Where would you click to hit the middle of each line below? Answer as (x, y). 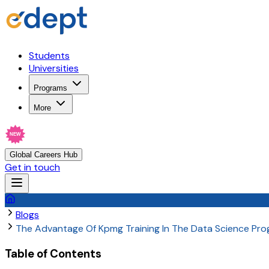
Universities (54, 68)
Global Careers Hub (44, 155)
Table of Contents (53, 253)
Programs (50, 88)
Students (49, 56)
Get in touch (32, 167)
